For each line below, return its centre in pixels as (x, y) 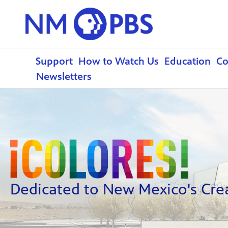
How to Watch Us (119, 62)
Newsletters (64, 77)
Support (54, 62)
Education (188, 62)
